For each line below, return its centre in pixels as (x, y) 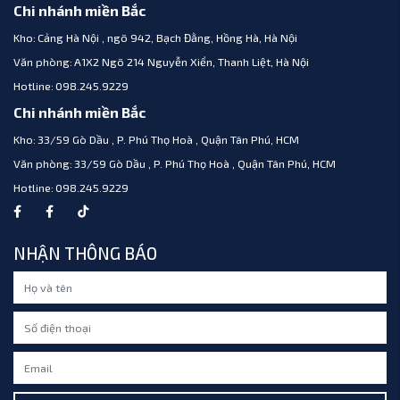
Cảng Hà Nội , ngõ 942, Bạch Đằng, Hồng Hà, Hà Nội (168, 37)
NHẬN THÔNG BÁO (85, 253)
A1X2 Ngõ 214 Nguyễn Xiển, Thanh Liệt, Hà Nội (192, 61)
